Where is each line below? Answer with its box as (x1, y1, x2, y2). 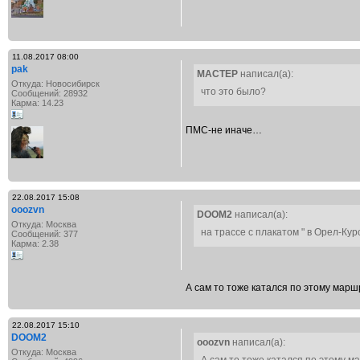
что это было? (201, 86, 266, 97)
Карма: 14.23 (11, 98, 63, 108)
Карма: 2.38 (11, 239, 59, 248)
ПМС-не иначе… (186, 125, 262, 136)
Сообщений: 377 (11, 229, 78, 239)
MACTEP (197, 68, 238, 80)
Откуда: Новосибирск (11, 79, 100, 88)
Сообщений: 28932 (11, 88, 88, 98)
